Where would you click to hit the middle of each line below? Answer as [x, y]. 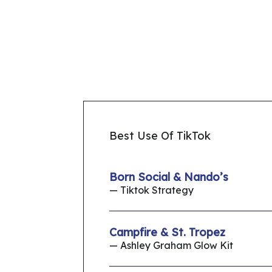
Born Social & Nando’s [169, 177]
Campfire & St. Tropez [167, 233]
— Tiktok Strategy [151, 190]
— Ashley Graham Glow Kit [171, 246]
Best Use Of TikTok [160, 136]
